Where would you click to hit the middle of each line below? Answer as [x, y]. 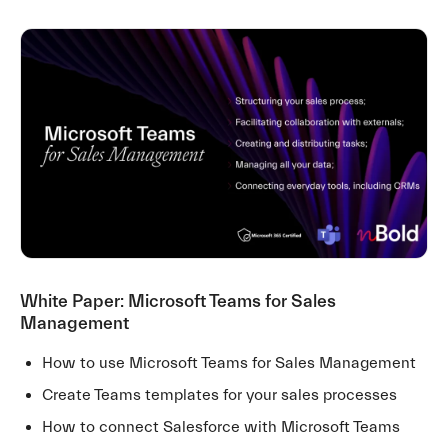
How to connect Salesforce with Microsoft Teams [221, 426]
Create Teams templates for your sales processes [220, 394]
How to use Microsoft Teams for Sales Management [229, 362]
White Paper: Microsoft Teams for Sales [178, 301]
